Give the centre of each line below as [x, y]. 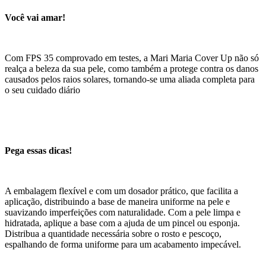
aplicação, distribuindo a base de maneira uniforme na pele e [117, 202]
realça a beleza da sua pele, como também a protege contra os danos [132, 69]
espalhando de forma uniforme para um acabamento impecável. [123, 245]
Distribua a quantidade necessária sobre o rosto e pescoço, [113, 234]
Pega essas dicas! [38, 151]
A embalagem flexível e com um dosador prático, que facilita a [121, 191]
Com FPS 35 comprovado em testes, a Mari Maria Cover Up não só [132, 58]
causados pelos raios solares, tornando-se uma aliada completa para [130, 80]
